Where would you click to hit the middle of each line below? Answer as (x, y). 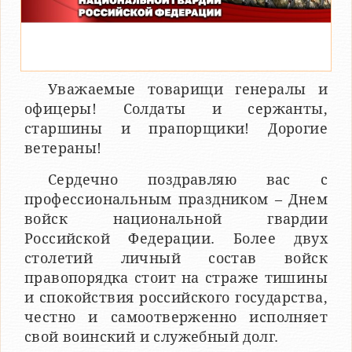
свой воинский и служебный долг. (152, 336)
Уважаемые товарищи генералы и (188, 89)
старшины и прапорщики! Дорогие (176, 128)
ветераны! (63, 148)
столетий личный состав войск (176, 258)
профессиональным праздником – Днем (176, 199)
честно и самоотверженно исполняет (176, 317)
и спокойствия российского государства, (176, 297)
